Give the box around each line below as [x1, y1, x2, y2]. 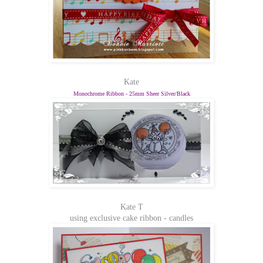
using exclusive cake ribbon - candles [70, 213, 193, 222]
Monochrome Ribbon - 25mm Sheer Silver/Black [73, 90, 190, 97]
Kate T [120, 202, 143, 211]
